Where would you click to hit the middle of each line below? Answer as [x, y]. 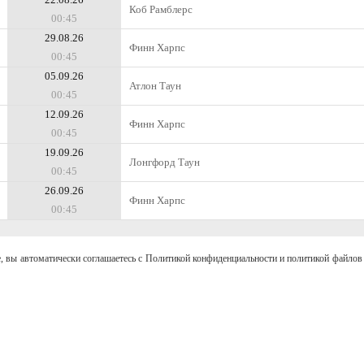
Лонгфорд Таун [165, 162]
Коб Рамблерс [161, 9]
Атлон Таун [155, 86]
